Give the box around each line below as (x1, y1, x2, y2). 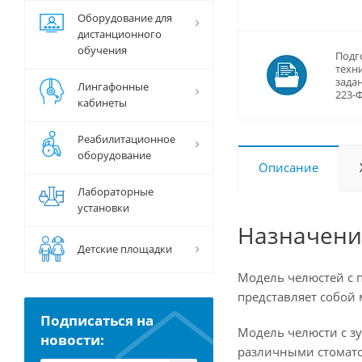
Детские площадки (78, 242, 172, 256)
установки (78, 200, 129, 215)
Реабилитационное (78, 132, 175, 146)
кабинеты (78, 95, 127, 110)
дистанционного (78, 27, 162, 41)
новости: (40, 330, 107, 349)
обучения (78, 43, 127, 57)
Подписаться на (40, 311, 154, 330)
